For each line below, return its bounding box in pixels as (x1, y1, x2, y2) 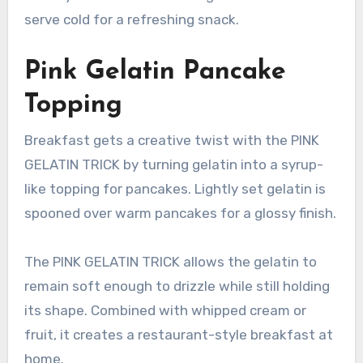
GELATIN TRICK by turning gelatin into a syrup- (23, 156, 323, 173)
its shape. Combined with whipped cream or (23, 301, 306, 318)
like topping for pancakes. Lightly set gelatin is (23, 180, 326, 197)
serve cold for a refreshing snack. (23, 11, 239, 28)
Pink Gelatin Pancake (23, 59, 286, 86)
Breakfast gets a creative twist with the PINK (23, 131, 319, 148)
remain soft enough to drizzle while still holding (23, 277, 330, 294)
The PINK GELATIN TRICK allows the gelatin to (23, 253, 317, 270)
